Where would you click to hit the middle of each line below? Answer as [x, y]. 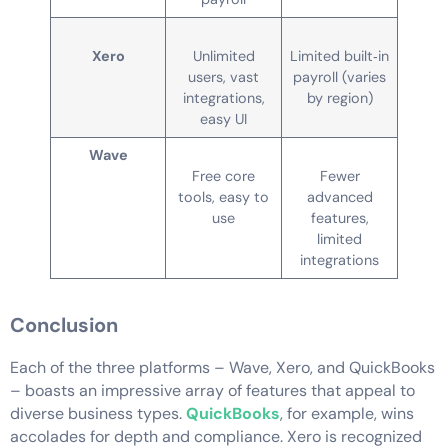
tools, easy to [223, 196]
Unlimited [223, 55]
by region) [339, 97]
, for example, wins [347, 413]
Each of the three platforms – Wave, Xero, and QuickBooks [222, 367]
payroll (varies [339, 76]
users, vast [223, 76]
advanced [339, 196]
